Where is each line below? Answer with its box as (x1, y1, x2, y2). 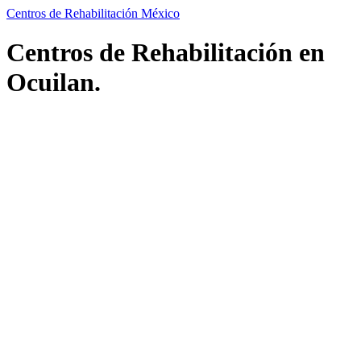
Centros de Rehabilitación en (6, 38, 325, 68)
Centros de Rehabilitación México (6, 6, 180, 20)
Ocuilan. (6, 68, 101, 98)
